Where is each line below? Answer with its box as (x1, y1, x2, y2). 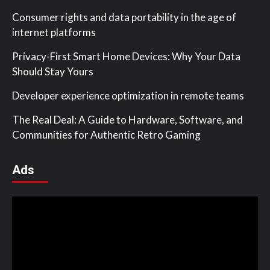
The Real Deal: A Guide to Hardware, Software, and (12, 113, 243, 126)
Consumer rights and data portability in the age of (12, 10, 236, 24)
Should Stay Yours (12, 64, 93, 78)
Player (11, 211, 38, 223)
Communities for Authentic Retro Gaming (12, 128, 201, 141)
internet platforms (12, 25, 96, 39)
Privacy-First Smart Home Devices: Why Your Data (12, 49, 240, 63)
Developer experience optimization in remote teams (12, 89, 244, 102)
